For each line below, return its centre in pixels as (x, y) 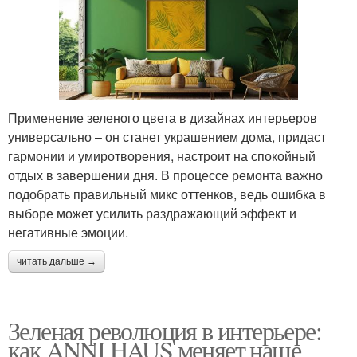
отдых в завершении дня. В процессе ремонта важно (165, 175)
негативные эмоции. (68, 232)
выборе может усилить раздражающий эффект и (152, 213)
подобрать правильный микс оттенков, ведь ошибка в (167, 194)
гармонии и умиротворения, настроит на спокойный (162, 155)
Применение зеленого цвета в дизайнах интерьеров (163, 117)
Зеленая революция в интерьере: (165, 330)
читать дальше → (57, 261)
